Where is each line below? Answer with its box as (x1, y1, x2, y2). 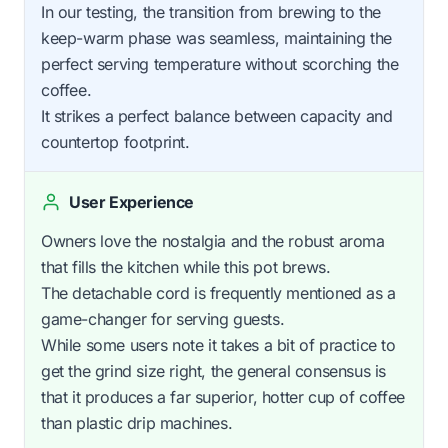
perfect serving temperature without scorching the (41, 53, 399, 74)
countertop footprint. (41, 131, 190, 152)
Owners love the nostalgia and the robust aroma (41, 230, 385, 251)
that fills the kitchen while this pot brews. (41, 256, 331, 277)
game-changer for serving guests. (41, 308, 285, 329)
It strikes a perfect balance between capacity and (41, 105, 393, 126)
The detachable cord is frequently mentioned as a (41, 282, 396, 303)
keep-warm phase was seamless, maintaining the (41, 27, 393, 48)
